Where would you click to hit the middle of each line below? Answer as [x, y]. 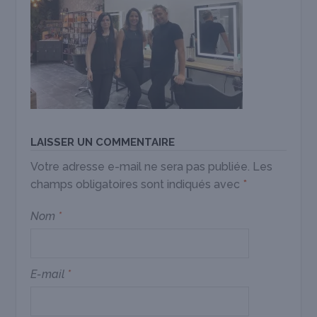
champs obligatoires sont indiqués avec [137, 184]
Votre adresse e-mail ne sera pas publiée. [140, 167]
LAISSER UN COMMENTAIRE [103, 142]
